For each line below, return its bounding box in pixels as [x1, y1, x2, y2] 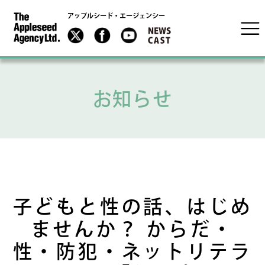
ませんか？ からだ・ [31, 219, 234, 238]
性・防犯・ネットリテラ [12, 242, 253, 261]
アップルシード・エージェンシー [67, 12, 165, 21]
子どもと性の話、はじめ [12, 197, 253, 216]
